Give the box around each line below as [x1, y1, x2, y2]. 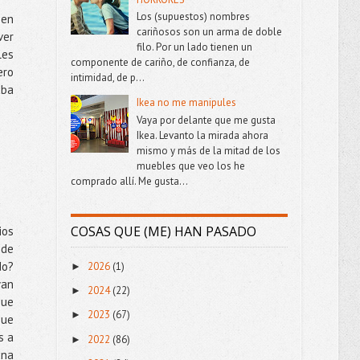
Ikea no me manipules [136, 96, 236, 110]
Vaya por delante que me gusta [136, 112, 276, 127]
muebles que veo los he [136, 158, 245, 173]
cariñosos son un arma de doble [136, 25, 282, 39]
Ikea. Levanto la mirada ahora [136, 128, 268, 142]
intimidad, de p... [70, 71, 145, 85]
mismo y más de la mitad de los [136, 143, 280, 157]
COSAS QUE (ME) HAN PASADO [70, 222, 256, 240]
